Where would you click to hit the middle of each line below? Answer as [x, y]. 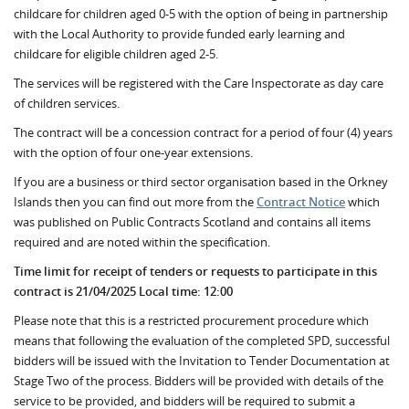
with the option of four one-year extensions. [133, 152]
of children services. [67, 103]
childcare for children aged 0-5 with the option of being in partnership [201, 14]
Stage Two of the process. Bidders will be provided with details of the [199, 381]
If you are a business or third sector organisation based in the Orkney [201, 182]
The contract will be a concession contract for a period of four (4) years [203, 132]
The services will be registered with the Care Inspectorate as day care [199, 83]
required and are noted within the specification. [142, 242]
